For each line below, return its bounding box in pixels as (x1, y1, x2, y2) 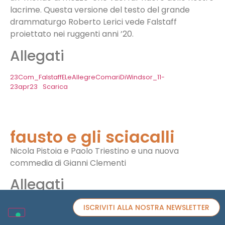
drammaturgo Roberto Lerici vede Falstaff (10, 16, 177, 28)
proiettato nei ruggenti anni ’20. (10, 28, 134, 40)
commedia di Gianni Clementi (10, 157, 126, 169)
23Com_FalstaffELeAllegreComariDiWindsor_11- (10, 72, 165, 81)
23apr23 (10, 82, 38, 91)
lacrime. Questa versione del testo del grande (10, 4, 190, 16)
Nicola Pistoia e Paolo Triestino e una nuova (10, 145, 179, 157)
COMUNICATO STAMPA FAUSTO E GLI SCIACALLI (10, 201, 157, 210)
